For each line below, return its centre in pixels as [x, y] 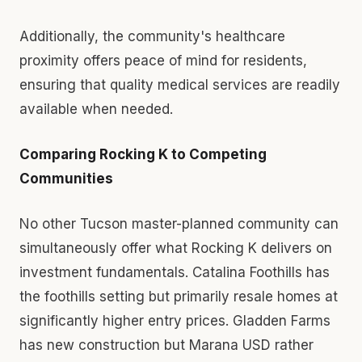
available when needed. [96, 109]
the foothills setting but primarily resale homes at [179, 296]
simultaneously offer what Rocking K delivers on [176, 248]
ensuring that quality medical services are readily [180, 84]
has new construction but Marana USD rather [166, 345]
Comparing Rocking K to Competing [143, 154]
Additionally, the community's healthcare [152, 36]
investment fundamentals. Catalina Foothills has [175, 272]
